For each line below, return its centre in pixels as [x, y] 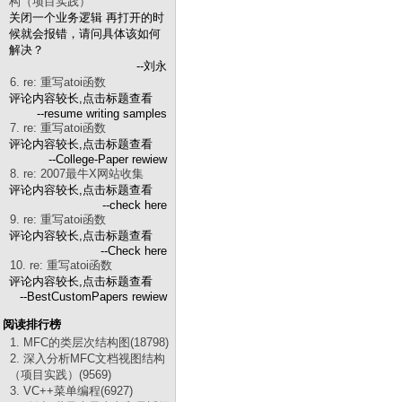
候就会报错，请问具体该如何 [85, 34]
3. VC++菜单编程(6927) [71, 391]
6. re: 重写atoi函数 [58, 82]
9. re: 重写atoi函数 [58, 219]
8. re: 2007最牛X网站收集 [77, 174]
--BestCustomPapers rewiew [93, 297]
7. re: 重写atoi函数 [58, 128]
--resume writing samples [102, 114]
